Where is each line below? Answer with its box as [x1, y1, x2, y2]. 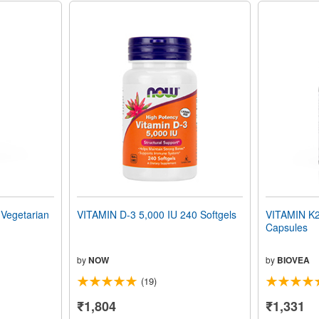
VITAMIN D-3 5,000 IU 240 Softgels [76, 207, 236, 222]
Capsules [265, 220, 308, 235]
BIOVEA [276, 253, 310, 267]
